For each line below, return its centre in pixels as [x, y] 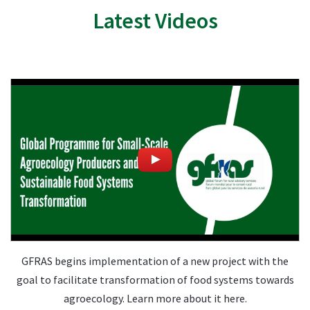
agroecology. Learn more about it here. [155, 298]
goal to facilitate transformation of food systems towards [155, 280]
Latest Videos [155, 20]
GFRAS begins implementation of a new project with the [155, 261]
